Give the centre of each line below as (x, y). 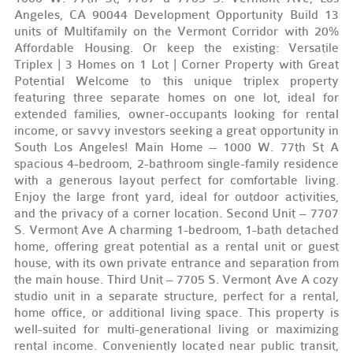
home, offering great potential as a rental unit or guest (176, 247)
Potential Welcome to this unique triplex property (176, 81)
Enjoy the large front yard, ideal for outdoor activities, (176, 197)
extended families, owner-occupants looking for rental (176, 114)
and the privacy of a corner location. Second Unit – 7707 (176, 214)
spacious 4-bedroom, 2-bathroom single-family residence (176, 164)
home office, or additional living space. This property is (176, 313)
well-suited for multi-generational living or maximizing (176, 329)
